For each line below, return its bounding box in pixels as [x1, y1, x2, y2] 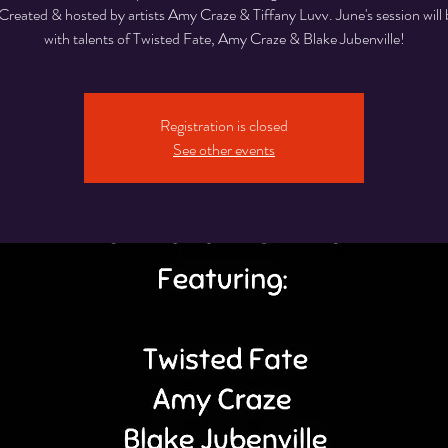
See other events [173, 138, 275, 162]
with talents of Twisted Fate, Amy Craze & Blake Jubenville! [43, 27, 405, 51]
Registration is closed [160, 114, 288, 138]
